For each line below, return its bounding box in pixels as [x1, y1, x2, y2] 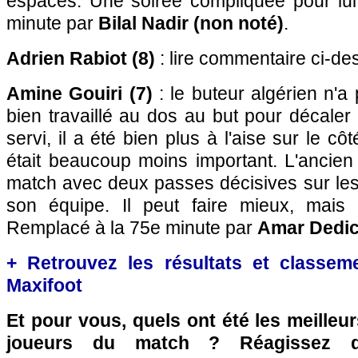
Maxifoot [6, 275, 82, 296]
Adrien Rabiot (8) [6, 48, 155, 69]
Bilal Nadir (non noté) [98, 13, 284, 34]
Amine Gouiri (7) [6, 83, 153, 104]
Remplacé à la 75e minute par [6, 217, 257, 238]
